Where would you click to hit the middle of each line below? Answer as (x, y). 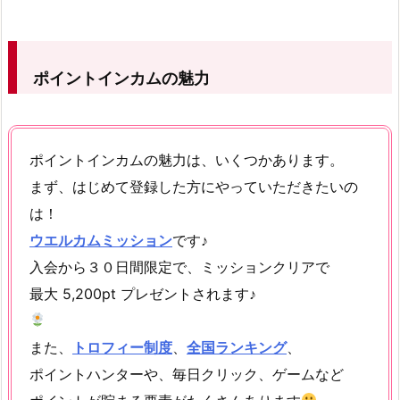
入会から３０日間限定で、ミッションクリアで (179, 267)
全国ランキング (237, 347)
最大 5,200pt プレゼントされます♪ (143, 293)
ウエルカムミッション (101, 240)
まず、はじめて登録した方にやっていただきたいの (194, 186)
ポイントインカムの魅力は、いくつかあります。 (187, 159)
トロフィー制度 (122, 347)
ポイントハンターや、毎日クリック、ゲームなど (187, 374)
